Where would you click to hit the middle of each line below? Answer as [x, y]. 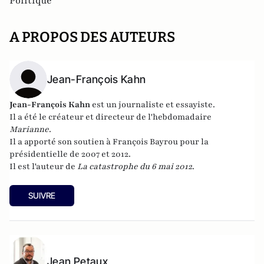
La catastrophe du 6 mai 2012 [135, 167]
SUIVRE [42, 196]
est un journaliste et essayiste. [153, 105]
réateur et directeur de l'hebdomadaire [132, 117]
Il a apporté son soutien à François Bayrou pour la [109, 142]
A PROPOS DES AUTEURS [92, 37]
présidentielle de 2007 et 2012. [70, 154]
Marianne [29, 130]
